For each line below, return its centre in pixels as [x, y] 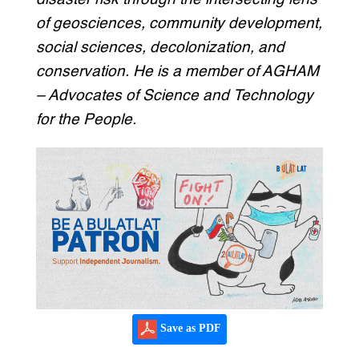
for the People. [86, 120]
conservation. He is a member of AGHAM [177, 72]
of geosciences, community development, [179, 24]
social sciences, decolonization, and [160, 48]
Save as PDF [189, 329]
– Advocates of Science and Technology [174, 96]
